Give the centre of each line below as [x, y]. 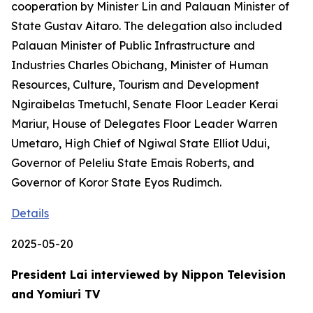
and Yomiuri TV [56, 294]
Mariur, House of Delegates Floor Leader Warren [144, 124]
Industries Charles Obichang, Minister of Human [140, 65]
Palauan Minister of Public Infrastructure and [133, 45]
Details [30, 213]
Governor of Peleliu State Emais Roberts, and [133, 163]
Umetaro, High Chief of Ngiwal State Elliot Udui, [140, 143]
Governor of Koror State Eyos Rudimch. [119, 182]
